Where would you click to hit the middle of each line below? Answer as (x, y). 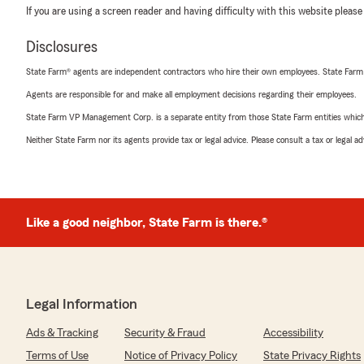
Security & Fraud (165, 334)
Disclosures (62, 48)
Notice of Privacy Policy (181, 356)
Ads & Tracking (62, 334)
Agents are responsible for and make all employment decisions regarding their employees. (191, 95)
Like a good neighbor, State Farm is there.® (147, 223)
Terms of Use (57, 356)
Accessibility (293, 334)
